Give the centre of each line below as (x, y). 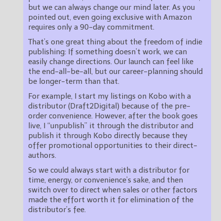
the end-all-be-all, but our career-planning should (115, 72)
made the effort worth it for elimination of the (111, 200)
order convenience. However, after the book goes (113, 116)
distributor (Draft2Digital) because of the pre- (109, 106)
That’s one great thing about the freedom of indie (115, 42)
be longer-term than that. (74, 82)
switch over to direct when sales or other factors (113, 190)
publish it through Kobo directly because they (108, 136)
